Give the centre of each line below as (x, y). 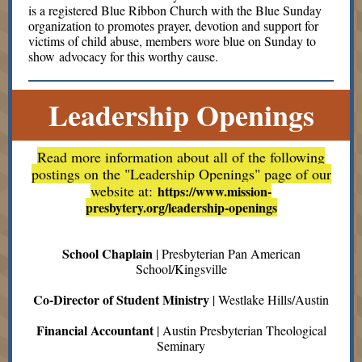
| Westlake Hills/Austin (269, 299)
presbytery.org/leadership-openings (181, 207)
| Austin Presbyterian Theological (240, 330)
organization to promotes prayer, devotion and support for (173, 25)
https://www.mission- (215, 191)
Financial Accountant (95, 330)
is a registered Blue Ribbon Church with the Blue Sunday (175, 10)
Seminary (181, 345)
